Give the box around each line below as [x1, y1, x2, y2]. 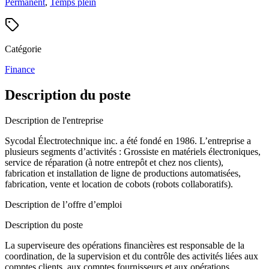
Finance [5, 64, 35, 74]
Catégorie [5, 43, 41, 54]
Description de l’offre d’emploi [5, 199, 122, 210]
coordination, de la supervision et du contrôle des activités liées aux [5, 250, 258, 261]
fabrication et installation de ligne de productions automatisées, [5, 168, 241, 178]
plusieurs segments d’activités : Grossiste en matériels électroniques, [5, 146, 261, 157]
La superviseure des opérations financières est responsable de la [5, 240, 244, 250]
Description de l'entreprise [5, 115, 103, 125]
